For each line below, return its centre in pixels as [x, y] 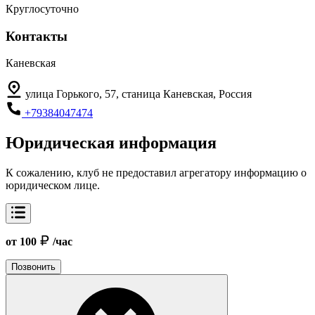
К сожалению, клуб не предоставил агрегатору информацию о [156, 173]
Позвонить [33, 267]
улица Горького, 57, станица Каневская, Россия [139, 94]
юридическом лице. [53, 186]
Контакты [37, 36]
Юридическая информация [111, 143]
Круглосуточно [42, 8]
